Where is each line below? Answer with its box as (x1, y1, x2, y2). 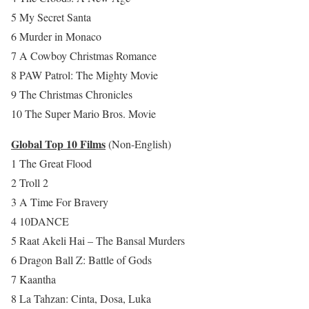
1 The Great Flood (11, 156, 92, 171)
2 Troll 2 (11, 175, 48, 190)
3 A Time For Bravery (11, 195, 108, 210)
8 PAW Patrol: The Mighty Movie (11, 68, 158, 83)
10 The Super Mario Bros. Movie (11, 106, 156, 121)
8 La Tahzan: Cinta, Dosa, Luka (11, 291, 151, 306)
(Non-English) (108, 137, 171, 152)
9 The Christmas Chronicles (11, 87, 132, 102)
